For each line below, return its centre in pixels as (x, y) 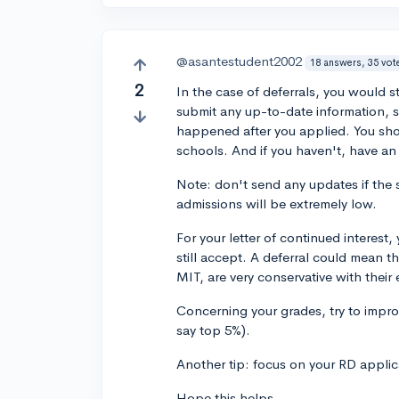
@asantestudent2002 (240, 61)
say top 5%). (214, 330)
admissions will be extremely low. (277, 204)
